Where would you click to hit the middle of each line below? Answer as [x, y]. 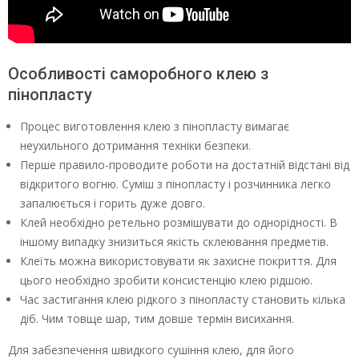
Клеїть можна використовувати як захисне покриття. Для [178, 261]
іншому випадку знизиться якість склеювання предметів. [174, 242]
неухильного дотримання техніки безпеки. [135, 146]
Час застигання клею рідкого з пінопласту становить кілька [183, 300]
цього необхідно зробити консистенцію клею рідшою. [166, 280]
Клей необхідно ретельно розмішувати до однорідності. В [179, 223]
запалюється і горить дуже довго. [113, 204]
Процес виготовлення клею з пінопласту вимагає [155, 127]
